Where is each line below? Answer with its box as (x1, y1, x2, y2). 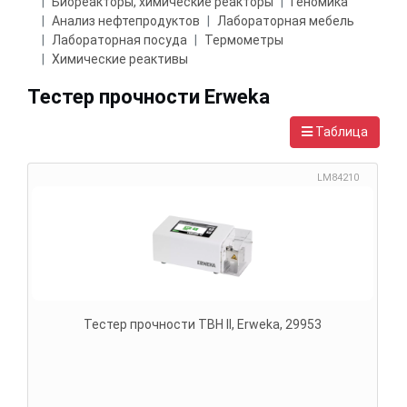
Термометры (204, 33, 283, 48)
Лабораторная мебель (217, 14, 354, 29)
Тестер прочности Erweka (40, 84, 270, 108)
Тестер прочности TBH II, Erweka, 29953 (83, 316, 322, 332)
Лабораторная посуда (52, 33, 187, 48)
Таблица (313, 124, 368, 139)
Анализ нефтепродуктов (52, 14, 200, 29)
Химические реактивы (52, 52, 188, 67)
